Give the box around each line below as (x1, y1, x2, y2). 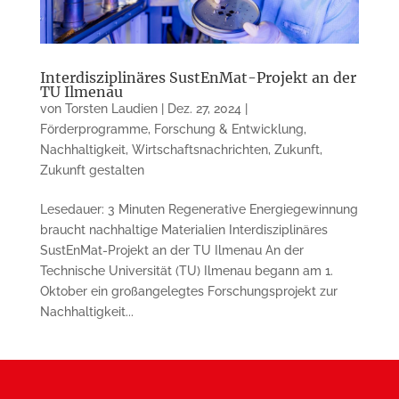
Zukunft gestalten (39, 162, 144, 177)
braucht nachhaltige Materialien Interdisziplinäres (39, 222, 328, 237)
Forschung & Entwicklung (153, 121, 304, 136)
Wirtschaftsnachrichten (131, 142, 268, 157)
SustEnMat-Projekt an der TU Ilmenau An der (39, 242, 304, 257)
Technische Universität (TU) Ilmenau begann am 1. (39, 263, 333, 278)
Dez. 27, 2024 (167, 101, 241, 116)
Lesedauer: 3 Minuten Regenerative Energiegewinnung (39, 201, 358, 216)
